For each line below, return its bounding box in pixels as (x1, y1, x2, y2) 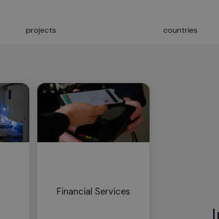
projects (25, 24, 56, 35)
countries (163, 24, 198, 35)
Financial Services (56, 185, 130, 197)
